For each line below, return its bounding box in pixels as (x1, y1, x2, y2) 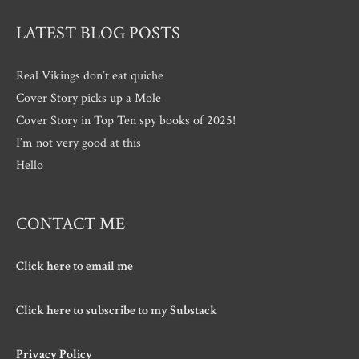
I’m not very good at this (16, 135, 141, 151)
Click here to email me (16, 257, 133, 274)
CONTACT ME (16, 212, 125, 236)
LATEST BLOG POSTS (16, 22, 180, 46)
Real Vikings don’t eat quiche (16, 67, 163, 84)
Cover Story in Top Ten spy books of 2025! (16, 112, 236, 129)
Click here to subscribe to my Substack (16, 301, 217, 318)
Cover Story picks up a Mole (16, 90, 161, 107)
